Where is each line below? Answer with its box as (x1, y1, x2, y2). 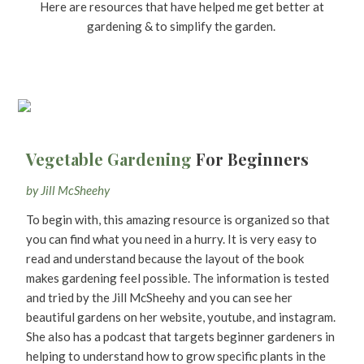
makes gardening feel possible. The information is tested (26, 270, 329, 285)
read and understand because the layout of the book (26, 250, 304, 266)
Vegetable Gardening (26, 147, 196, 170)
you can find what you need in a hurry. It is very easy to (26, 231, 317, 246)
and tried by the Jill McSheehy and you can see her (26, 289, 292, 305)
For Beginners (196, 147, 309, 170)
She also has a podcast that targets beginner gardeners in (26, 328, 335, 344)
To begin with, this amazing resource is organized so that (26, 211, 330, 227)
